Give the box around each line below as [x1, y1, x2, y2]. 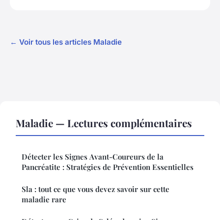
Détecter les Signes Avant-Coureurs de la [22, 151, 164, 162]
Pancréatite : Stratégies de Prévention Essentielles [22, 162, 193, 172]
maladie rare [22, 194, 66, 204]
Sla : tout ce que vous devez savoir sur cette [22, 184, 169, 194]
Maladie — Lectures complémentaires [16, 115, 192, 130]
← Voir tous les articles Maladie [10, 37, 122, 47]
